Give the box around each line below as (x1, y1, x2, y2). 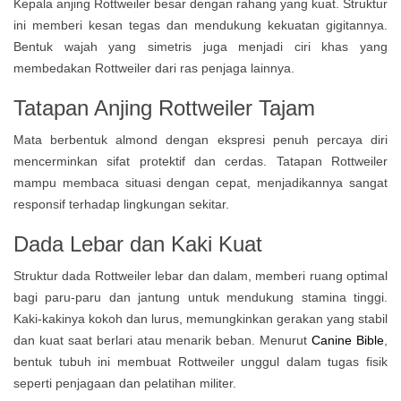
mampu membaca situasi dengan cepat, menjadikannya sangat (13, 175, 388, 190)
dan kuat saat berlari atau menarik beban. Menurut (13, 333, 308, 347)
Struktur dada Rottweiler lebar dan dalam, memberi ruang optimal (13, 269, 388, 283)
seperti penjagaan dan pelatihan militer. (13, 376, 236, 390)
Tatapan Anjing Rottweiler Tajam (13, 96, 315, 120)
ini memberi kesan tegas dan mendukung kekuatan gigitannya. (13, 18, 388, 32)
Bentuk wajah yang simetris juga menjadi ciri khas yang (13, 39, 388, 54)
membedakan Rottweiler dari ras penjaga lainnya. (13, 61, 294, 75)
